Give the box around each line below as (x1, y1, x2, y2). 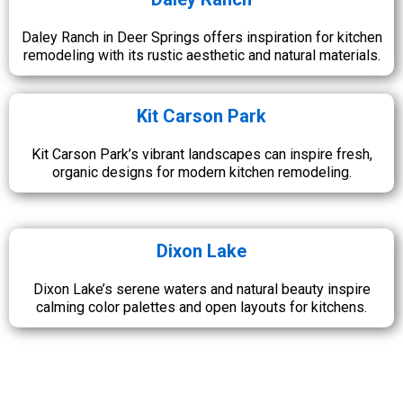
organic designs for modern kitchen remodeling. (51, 163, 352, 181)
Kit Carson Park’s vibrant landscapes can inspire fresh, (31, 145, 372, 163)
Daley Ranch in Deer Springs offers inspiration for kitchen (21, 28, 382, 46)
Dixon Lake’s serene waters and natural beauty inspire (32, 280, 371, 298)
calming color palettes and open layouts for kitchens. (36, 298, 367, 316)
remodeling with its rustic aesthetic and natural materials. (22, 46, 381, 64)
